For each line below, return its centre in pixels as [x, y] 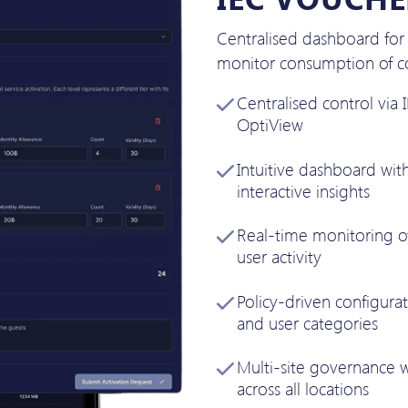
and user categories [308, 322]
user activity [280, 257]
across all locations [303, 388]
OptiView [270, 125]
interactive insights [304, 190]
